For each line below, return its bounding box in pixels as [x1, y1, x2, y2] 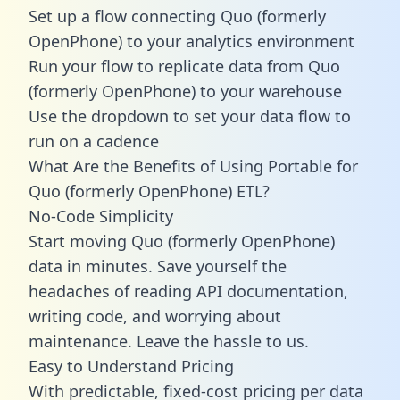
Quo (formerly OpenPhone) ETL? [29, 179, 270, 202]
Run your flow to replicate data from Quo [29, 54, 340, 77]
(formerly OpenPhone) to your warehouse [29, 79, 342, 102]
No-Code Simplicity [29, 204, 173, 227]
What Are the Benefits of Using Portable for [29, 154, 358, 177]
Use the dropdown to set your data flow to [29, 104, 351, 127]
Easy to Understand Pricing [29, 354, 234, 377]
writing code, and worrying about [29, 304, 281, 327]
